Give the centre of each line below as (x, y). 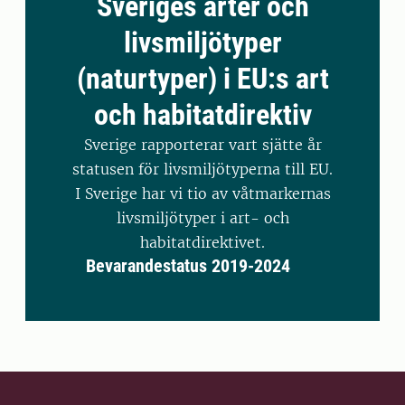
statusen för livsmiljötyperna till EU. (202, 169)
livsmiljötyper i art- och (202, 218)
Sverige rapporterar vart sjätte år (202, 145)
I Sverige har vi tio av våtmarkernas (202, 193)
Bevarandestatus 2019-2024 (188, 266)
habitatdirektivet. (202, 242)
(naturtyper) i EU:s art (202, 79)
